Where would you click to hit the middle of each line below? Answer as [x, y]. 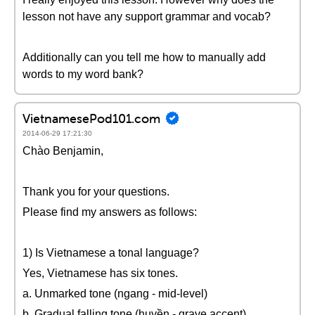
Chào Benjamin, [63, 151]
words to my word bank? [83, 74]
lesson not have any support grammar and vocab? [147, 17]
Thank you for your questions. [96, 192]
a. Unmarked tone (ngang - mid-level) [115, 294]
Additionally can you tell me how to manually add [144, 57]
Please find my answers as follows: [110, 212]
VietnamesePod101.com [91, 118]
